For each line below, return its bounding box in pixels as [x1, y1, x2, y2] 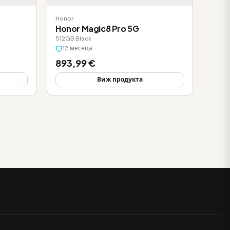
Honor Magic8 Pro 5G [55, 23, 139, 34]
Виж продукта [97, 75, 143, 84]
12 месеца [63, 44, 92, 53]
